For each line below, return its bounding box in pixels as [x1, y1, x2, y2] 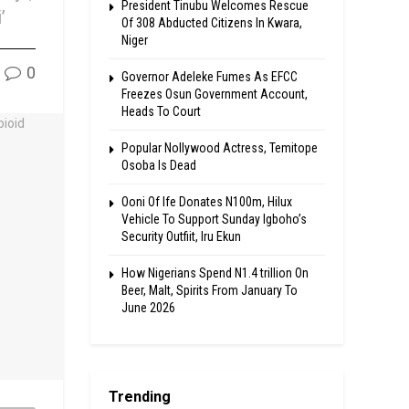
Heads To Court [121, 104, 201, 119]
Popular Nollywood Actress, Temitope [121, 141, 318, 155]
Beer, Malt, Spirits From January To [121, 283, 298, 298]
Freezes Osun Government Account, [121, 87, 308, 101]
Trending [108, 388, 171, 405]
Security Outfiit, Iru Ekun [121, 229, 241, 244]
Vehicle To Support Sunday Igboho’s [121, 212, 307, 226]
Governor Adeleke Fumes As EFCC [121, 69, 298, 84]
